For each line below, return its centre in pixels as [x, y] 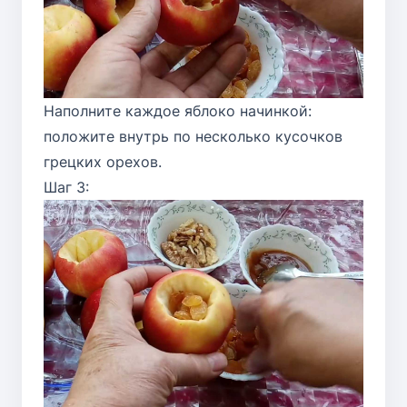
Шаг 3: [66, 188]
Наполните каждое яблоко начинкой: [178, 111]
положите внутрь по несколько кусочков [193, 137]
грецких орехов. [103, 162]
